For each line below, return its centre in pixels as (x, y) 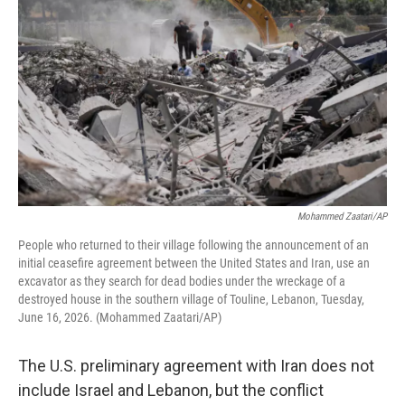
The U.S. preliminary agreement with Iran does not (196, 366)
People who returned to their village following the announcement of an (193, 245)
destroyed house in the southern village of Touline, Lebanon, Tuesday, (191, 299)
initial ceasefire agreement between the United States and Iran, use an (194, 263)
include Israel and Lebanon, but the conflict (171, 390)
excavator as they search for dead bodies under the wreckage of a (182, 281)
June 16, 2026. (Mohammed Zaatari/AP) (120, 317)
